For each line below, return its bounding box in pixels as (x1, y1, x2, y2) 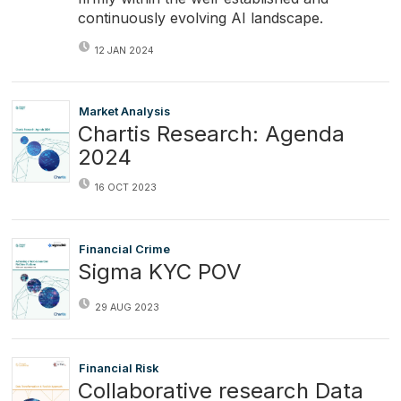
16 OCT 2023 (94, 182, 157, 194)
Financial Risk (78, 362, 158, 376)
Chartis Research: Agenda (77, 121, 345, 148)
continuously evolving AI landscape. (77, 9, 323, 28)
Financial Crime (78, 242, 170, 256)
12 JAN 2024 (94, 44, 154, 56)
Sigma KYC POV (77, 258, 242, 285)
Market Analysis (78, 105, 170, 119)
